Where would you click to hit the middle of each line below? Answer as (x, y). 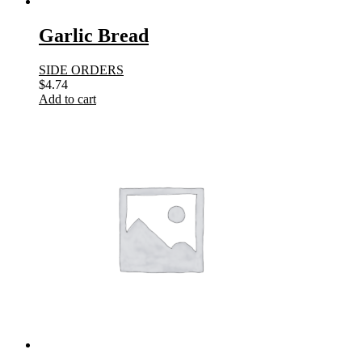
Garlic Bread (94, 35)
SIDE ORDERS (81, 69)
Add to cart (67, 99)
